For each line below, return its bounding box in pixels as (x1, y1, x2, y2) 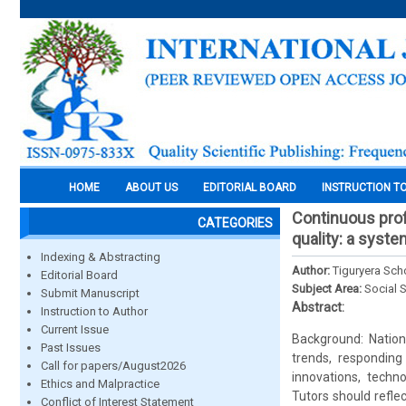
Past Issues (41, 341, 101, 354)
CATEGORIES (198, 216, 273, 230)
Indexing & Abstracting (41, 250, 160, 264)
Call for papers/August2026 (41, 359, 186, 372)
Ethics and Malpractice (41, 377, 159, 391)
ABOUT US (125, 181, 178, 194)
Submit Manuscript (41, 286, 140, 300)
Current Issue (41, 323, 109, 336)
